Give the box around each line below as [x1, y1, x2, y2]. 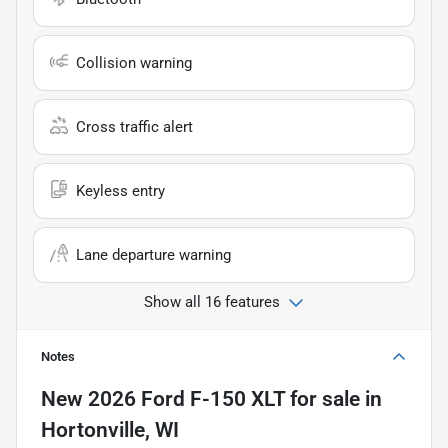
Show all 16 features [144, 292, 280, 311]
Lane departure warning [76, 245, 231, 264]
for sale [285, 386, 360, 411]
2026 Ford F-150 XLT [88, 386, 285, 411]
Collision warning [76, 53, 192, 72]
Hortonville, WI [41, 417, 179, 442]
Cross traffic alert [76, 117, 193, 136]
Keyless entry [76, 181, 165, 200]
